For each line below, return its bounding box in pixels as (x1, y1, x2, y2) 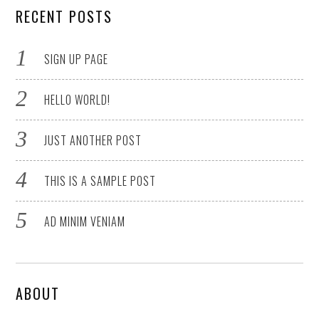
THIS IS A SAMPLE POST (44, 172, 157, 189)
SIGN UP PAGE (44, 51, 109, 68)
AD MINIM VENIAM (44, 213, 126, 230)
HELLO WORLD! (44, 91, 111, 108)
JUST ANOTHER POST (44, 132, 142, 149)
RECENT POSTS (16, 6, 113, 27)
